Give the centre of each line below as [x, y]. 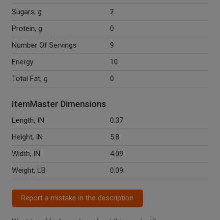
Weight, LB [29, 171]
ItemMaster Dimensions [59, 104]
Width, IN [26, 154]
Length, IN [28, 121]
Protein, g [27, 29]
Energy [23, 62]
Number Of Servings [44, 45]
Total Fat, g [30, 79]
